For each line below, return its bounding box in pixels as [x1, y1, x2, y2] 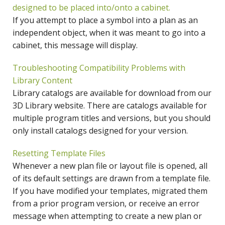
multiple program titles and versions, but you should [13, 113, 210, 124]
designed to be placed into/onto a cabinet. [13, 2, 170, 14]
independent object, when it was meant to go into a [13, 27, 205, 39]
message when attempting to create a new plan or [13, 210, 202, 222]
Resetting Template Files [13, 148, 105, 159]
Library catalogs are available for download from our [13, 87, 211, 99]
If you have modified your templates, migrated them [13, 185, 207, 197]
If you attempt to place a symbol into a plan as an [13, 15, 198, 26]
